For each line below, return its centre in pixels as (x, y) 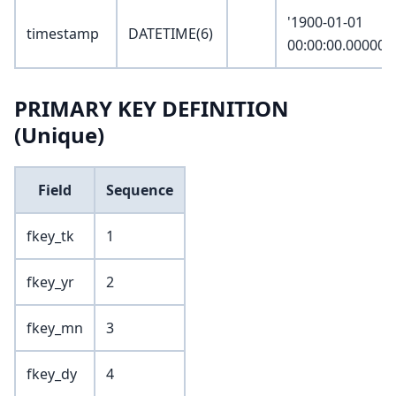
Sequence (140, 190)
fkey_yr (50, 282)
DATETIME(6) (171, 34)
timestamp (63, 34)
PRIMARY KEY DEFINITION (152, 109)
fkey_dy (52, 374)
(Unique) (59, 135)
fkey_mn (55, 328)
